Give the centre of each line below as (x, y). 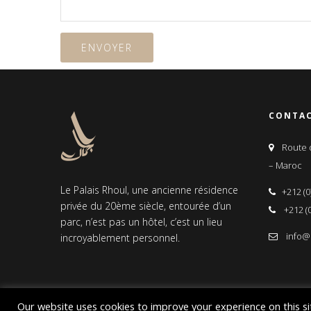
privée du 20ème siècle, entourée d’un (146, 206)
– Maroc (285, 165)
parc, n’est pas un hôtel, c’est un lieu (141, 222)
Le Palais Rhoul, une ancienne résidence (149, 190)
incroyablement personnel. (120, 238)
